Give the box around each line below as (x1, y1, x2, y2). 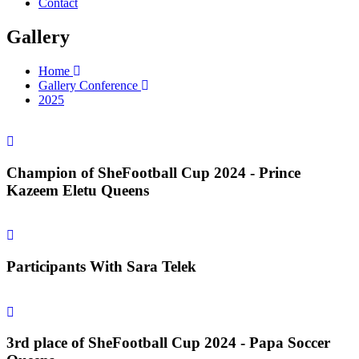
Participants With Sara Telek (6, 258, 196, 276)
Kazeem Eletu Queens (6, 181, 149, 199)
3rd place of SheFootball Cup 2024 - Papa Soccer (6, 334, 330, 352)
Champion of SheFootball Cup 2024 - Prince (6, 163, 301, 181)
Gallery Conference (38, 78, 141, 92)
